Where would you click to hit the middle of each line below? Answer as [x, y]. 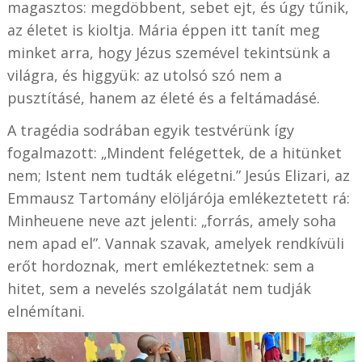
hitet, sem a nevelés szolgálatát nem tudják [159, 288]
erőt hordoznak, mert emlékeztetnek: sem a [160, 265]
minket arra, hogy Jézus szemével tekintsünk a [168, 52]
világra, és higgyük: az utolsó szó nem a [144, 75]
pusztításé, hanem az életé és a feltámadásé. [163, 97]
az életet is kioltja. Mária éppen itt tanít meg [163, 29]
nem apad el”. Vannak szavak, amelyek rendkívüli [175, 243]
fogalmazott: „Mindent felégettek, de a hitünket [174, 152]
